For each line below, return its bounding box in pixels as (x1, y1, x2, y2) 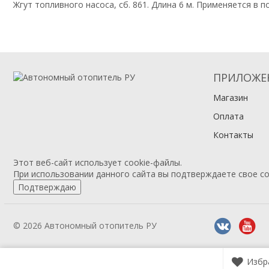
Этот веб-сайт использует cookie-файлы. (13, 156, 182, 168)
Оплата (213, 110, 244, 122)
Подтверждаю (18, 181, 76, 193)
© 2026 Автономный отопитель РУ (13, 219, 157, 231)
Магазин (213, 91, 248, 103)
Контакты (213, 128, 253, 141)
